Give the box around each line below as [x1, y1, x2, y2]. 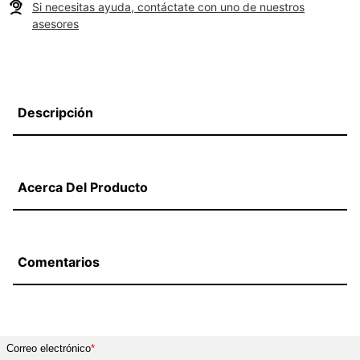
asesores [32, 17, 79, 31]
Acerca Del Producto [18, 179, 148, 195]
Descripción [18, 104, 93, 121]
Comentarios [18, 254, 100, 270]
